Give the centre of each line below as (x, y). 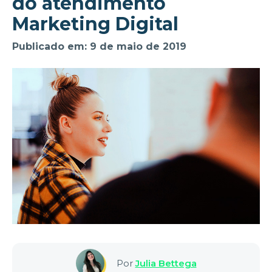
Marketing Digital (95, 24)
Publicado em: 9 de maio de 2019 (99, 46)
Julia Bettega (166, 263)
